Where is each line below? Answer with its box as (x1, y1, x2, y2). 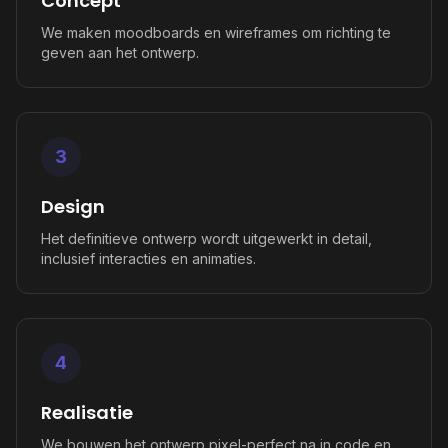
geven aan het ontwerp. (41, 44, 199, 61)
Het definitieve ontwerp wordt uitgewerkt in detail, (41, 230, 372, 247)
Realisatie (41, 400, 133, 425)
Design (41, 194, 105, 219)
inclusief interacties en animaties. (41, 250, 256, 267)
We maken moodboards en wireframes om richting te (41, 24, 391, 41)
